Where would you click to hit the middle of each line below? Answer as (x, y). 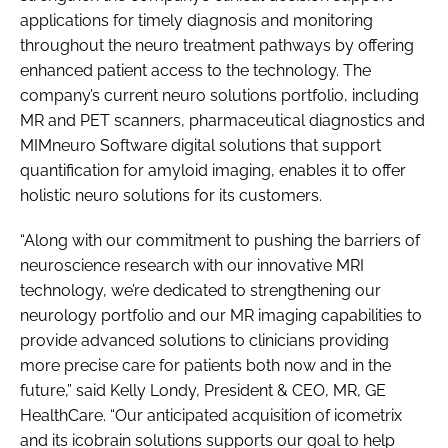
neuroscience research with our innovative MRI (192, 265)
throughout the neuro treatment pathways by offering (217, 45)
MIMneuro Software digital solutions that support (200, 145)
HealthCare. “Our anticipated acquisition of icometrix (211, 415)
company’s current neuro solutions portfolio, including (219, 95)
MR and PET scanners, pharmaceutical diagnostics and (222, 120)
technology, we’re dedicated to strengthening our (200, 290)
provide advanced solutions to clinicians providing (204, 340)
